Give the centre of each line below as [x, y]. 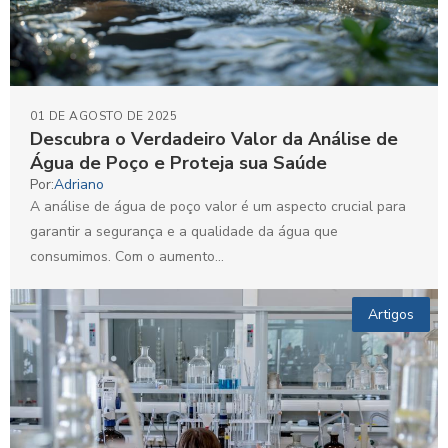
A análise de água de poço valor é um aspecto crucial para [218, 206]
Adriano [79, 184]
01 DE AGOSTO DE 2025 [103, 115]
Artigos [391, 314]
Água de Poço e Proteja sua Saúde [178, 162]
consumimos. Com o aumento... [127, 256]
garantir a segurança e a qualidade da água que [184, 231]
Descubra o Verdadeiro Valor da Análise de [214, 138]
